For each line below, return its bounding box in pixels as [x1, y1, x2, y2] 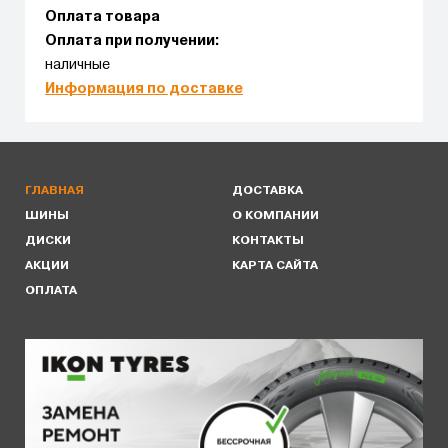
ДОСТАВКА [232, 186, 303, 196]
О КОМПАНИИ [232, 211, 319, 221]
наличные [45, 59, 110, 72]
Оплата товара [45, 11, 160, 24]
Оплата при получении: [45, 35, 220, 48]
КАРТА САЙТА [232, 261, 318, 271]
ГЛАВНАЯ [25, 186, 84, 196]
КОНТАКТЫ [232, 236, 304, 246]
